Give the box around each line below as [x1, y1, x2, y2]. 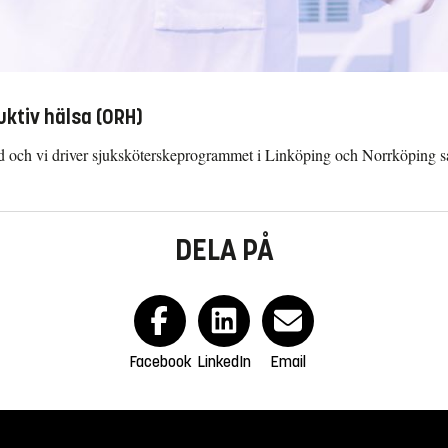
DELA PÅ [175, 231, 273, 268]
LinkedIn [197, 351, 251, 371]
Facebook [128, 351, 192, 371]
